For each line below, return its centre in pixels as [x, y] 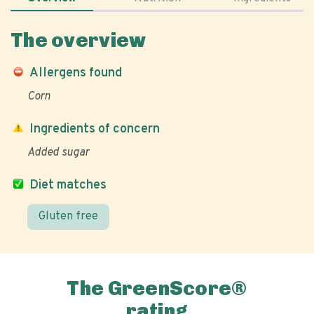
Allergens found [76, 73]
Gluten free [68, 217]
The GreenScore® [157, 288]
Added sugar [58, 153]
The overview [78, 40]
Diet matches [68, 185]
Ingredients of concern [95, 129]
